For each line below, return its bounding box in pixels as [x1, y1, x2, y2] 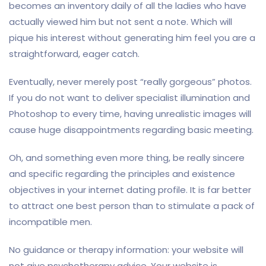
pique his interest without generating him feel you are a [9, 31, 255, 44]
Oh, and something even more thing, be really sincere [9, 151, 245, 164]
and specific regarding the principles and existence [9, 167, 235, 180]
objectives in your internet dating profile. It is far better [9, 183, 251, 196]
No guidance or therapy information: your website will [9, 243, 243, 256]
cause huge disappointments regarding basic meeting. [9, 123, 254, 136]
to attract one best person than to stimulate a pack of [9, 199, 255, 212]
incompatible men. [9, 216, 92, 228]
